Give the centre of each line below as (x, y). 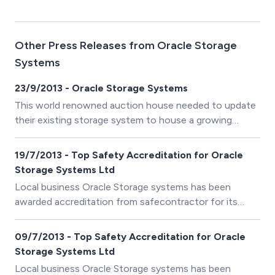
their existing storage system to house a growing (123, 120)
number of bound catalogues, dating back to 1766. (126, 135)
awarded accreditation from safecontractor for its (126, 202)
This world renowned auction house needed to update (135, 105)
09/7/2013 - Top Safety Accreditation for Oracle (130, 237)
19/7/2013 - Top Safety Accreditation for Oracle (129, 155)
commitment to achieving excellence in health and (126, 216)
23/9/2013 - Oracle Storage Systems (101, 88)
